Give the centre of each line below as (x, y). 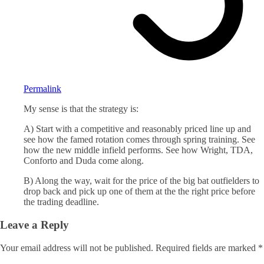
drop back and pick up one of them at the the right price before (139, 192)
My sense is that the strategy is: (81, 109)
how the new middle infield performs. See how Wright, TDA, (138, 150)
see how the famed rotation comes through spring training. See (139, 140)
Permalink (42, 89)
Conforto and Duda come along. (84, 161)
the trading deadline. (61, 202)
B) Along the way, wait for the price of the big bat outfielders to (141, 181)
